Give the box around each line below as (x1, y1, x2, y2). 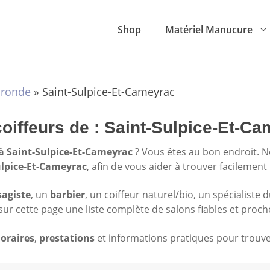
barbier (50, 188, 85, 202)
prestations (39, 231, 95, 245)
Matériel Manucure (165, 23, 253, 36)
